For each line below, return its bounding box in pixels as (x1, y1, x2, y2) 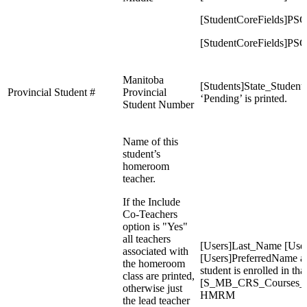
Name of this (123, 136, 178, 148)
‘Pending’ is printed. (200, 93, 287, 105)
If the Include (123, 196, 180, 208)
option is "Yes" (123, 221, 188, 233)
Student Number (123, 99, 194, 111)
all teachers (123, 233, 171, 245)
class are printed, (123, 270, 195, 282)
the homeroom (123, 258, 185, 270)
